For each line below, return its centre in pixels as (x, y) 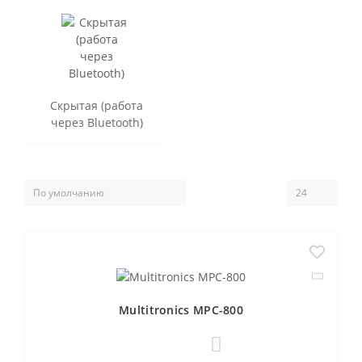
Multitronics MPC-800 (181, 309)
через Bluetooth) (97, 122)
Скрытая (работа (97, 105)
